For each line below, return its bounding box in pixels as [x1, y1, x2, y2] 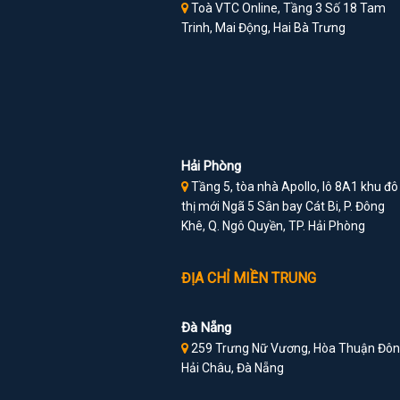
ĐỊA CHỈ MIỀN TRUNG [180, 270, 316, 287]
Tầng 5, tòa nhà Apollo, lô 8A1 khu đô [187, 179, 398, 195]
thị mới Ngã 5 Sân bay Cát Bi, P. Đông [180, 199, 385, 214]
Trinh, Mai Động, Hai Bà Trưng [180, 21, 346, 36]
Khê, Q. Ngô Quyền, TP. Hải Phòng [180, 219, 365, 234]
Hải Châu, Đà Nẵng [180, 361, 284, 376]
